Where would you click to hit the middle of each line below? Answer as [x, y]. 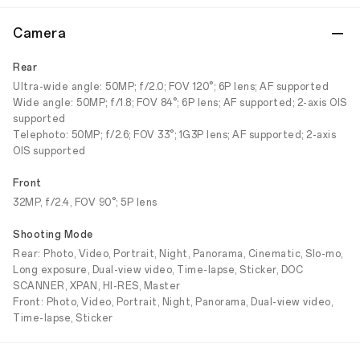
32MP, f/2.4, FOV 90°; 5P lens [85, 202]
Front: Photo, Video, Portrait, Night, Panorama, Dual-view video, [173, 302]
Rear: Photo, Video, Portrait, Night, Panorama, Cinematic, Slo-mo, [178, 254]
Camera [39, 33]
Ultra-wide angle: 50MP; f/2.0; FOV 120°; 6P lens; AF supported [171, 87]
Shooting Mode [53, 235]
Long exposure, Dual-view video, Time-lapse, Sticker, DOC [158, 270]
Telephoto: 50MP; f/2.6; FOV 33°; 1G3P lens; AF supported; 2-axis [174, 135]
